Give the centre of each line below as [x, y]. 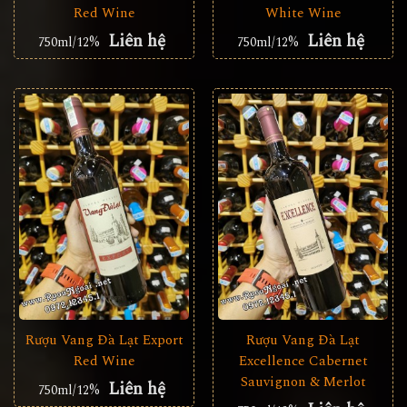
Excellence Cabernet [303, 362]
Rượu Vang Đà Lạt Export [104, 341]
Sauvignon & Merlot [303, 382]
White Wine [303, 13]
